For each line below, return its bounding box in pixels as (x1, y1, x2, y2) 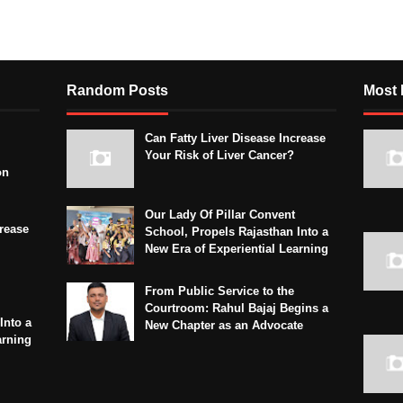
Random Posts (67, 83, 168, 99)
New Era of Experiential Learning (145, 242, 328, 256)
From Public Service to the (145, 284, 294, 299)
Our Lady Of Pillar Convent (145, 208, 295, 222)
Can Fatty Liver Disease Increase (145, 131, 326, 146)
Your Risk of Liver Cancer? (145, 148, 294, 163)
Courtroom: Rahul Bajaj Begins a (145, 301, 328, 316)
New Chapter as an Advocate (145, 318, 303, 333)
